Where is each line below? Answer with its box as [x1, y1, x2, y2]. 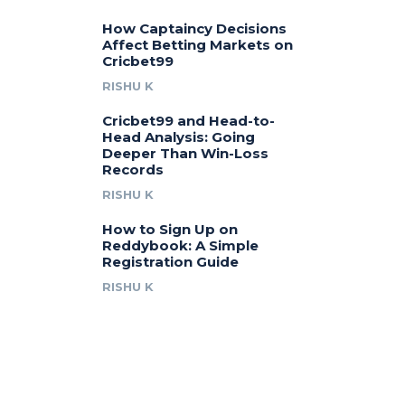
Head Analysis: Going [102, 127, 256, 146]
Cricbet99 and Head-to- [102, 111, 276, 129]
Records [102, 160, 165, 178]
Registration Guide [102, 252, 240, 270]
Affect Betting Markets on [102, 35, 294, 53]
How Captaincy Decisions [102, 19, 287, 37]
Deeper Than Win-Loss [102, 144, 269, 162]
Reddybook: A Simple [102, 236, 259, 254]
